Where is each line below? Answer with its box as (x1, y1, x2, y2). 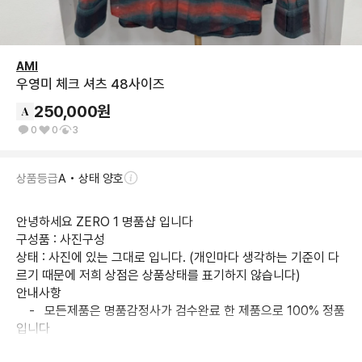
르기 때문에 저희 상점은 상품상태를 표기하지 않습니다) (16, 267, 301, 283)
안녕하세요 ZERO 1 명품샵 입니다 (16, 214, 193, 229)
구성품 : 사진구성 (16, 232, 105, 247)
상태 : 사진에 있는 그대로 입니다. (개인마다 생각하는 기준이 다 (16, 250, 339, 265)
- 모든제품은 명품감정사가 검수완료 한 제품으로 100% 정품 (16, 303, 29, 318)
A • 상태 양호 (58, 171, 124, 186)
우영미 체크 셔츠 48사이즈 (16, 76, 165, 92)
